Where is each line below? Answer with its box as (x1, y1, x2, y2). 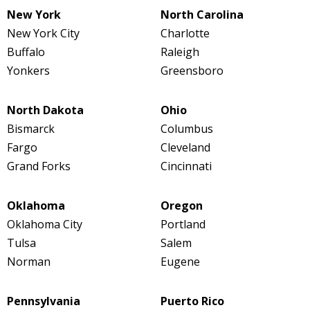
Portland (160, 217, 206, 232)
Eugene (160, 254, 200, 270)
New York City (7, 26, 80, 42)
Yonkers (7, 63, 50, 79)
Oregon (160, 198, 203, 214)
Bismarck (7, 121, 55, 137)
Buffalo (7, 44, 45, 60)
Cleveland (160, 140, 210, 156)
